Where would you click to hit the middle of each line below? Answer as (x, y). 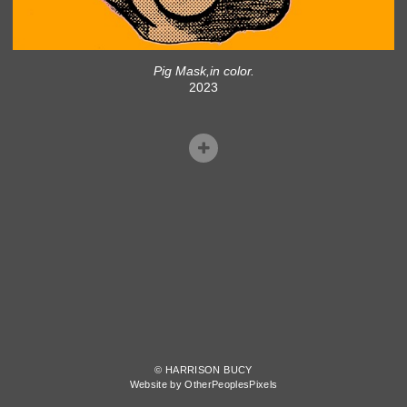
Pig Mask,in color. (203, 71)
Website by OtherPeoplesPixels (203, 385)
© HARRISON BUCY (203, 370)
